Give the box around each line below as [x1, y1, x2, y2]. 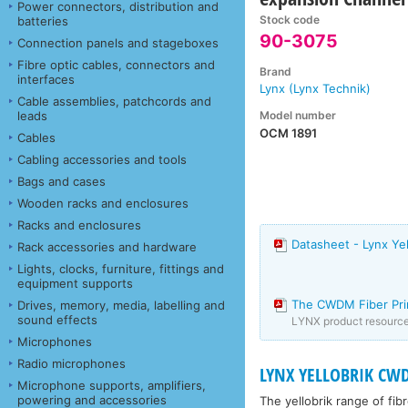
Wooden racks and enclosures [17, 195, 189, 210]
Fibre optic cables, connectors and [17, 56, 215, 72]
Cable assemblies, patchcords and [17, 93, 211, 108]
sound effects [17, 311, 97, 327]
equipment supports [17, 275, 133, 291]
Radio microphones [17, 355, 126, 371]
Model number [260, 107, 337, 122]
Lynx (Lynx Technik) [260, 81, 372, 97]
